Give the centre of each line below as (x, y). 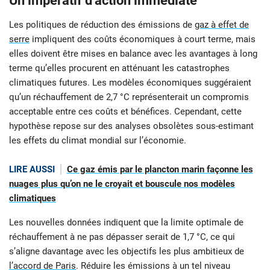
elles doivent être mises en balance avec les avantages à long (133, 53)
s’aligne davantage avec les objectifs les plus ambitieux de (127, 252)
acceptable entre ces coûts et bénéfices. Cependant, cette (125, 111)
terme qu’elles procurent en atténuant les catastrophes (119, 68)
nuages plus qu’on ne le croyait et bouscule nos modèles (122, 184)
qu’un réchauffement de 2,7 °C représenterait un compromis (129, 97)
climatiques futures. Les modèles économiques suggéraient (130, 82)
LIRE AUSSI (32, 169)
